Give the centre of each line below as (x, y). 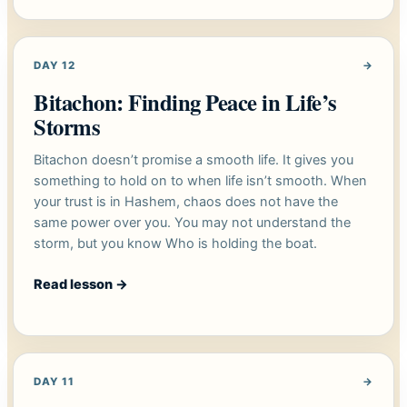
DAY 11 (54, 382)
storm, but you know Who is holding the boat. (175, 244)
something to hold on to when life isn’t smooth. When (200, 181)
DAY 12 (55, 66)
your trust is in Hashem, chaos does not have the (186, 202)
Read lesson (74, 285)
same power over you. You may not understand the (192, 223)
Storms (67, 127)
